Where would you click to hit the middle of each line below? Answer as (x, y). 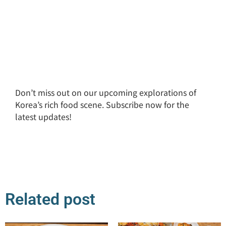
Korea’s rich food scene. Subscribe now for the (102, 105)
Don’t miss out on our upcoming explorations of (106, 93)
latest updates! (43, 117)
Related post (50, 199)
